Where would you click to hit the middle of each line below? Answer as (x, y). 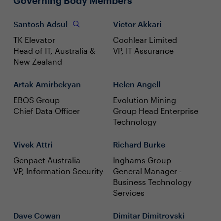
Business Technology (152, 182)
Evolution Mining (145, 100)
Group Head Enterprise (156, 111)
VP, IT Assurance (143, 51)
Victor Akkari (137, 24)
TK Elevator (34, 40)
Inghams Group (142, 160)
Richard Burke (139, 144)
